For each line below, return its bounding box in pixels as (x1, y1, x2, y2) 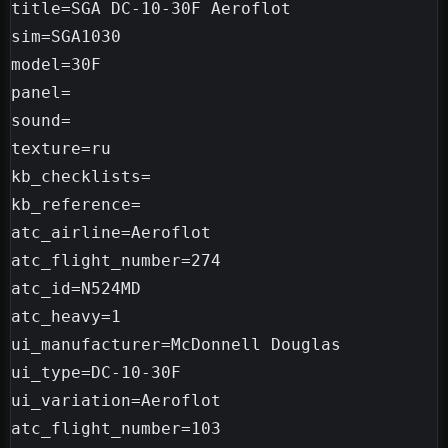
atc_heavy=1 (11, 307, 121, 327)
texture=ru (11, 139, 111, 159)
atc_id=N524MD (11, 279, 141, 299)
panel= (11, 83, 71, 103)
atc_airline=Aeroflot (11, 223, 211, 243)
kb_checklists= (11, 167, 151, 187)
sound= (11, 111, 71, 131)
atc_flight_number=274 (11, 251, 221, 271)
